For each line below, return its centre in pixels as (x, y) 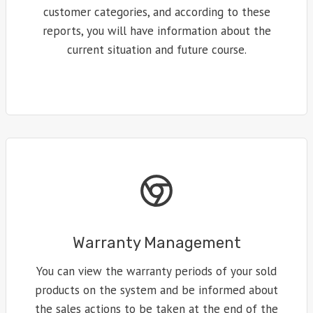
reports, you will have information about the (156, 31)
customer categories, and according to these (156, 12)
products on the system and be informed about (156, 290)
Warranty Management (156, 243)
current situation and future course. (156, 50)
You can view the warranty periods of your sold (156, 271)
